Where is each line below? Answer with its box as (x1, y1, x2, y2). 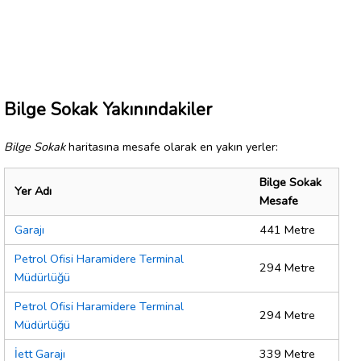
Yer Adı (15, 183, 52, 200)
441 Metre (259, 222, 315, 239)
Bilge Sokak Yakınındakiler (4, 97, 212, 122)
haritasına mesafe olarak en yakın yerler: (65, 138, 278, 155)
